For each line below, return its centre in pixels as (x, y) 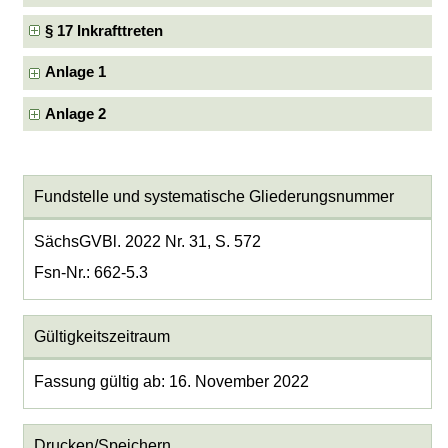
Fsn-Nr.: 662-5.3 (90, 272)
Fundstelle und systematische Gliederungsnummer (213, 196)
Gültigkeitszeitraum (101, 336)
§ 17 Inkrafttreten (104, 31)
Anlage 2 (76, 113)
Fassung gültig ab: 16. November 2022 (171, 381)
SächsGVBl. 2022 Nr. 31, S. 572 (147, 241)
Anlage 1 (76, 72)
